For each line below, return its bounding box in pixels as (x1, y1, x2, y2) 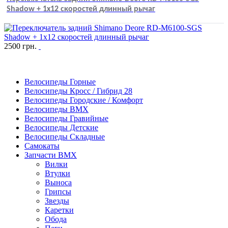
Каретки (45, 205, 74, 214)
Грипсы (45, 187, 71, 196)
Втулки (45, 168, 70, 178)
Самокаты (24, 141, 60, 150)
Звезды (45, 196, 69, 205)
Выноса (45, 178, 72, 187)
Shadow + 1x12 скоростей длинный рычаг (7, 5, 155, 13)
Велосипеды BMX (24, 104, 89, 113)
